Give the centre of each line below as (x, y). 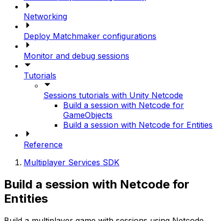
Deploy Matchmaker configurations (90, 36)
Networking (45, 16)
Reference (43, 144)
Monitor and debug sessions (76, 55)
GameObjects (88, 115)
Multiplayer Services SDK (72, 162)
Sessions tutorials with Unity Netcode (113, 95)
